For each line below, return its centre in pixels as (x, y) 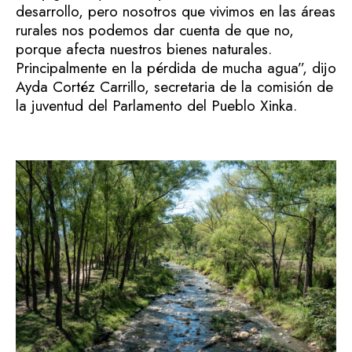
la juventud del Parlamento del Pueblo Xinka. (156, 105)
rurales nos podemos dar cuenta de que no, (155, 30)
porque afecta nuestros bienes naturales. (144, 49)
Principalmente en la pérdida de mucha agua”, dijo (176, 68)
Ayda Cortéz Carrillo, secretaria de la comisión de (174, 86)
